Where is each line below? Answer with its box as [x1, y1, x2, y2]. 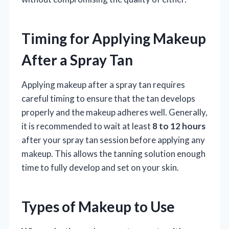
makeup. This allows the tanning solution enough [21, 148, 205, 159]
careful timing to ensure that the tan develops [21, 93, 195, 104]
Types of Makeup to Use [21, 197, 175, 215]
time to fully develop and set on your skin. [21, 162, 179, 173]
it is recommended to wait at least [21, 120, 152, 131]
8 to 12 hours [152, 120, 205, 131]
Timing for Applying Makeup [21, 29, 206, 47]
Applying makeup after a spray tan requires [21, 79, 185, 90]
